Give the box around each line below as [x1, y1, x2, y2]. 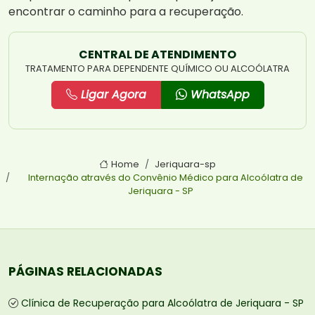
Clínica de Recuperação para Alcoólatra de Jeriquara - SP [21, 296, 304, 311]
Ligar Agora [77, 86, 146, 103]
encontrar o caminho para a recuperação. [8, 4, 243, 20]
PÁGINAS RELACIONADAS [8, 263, 162, 281]
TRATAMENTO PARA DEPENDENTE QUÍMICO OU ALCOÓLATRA [25, 62, 290, 76]
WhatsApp [186, 86, 250, 103]
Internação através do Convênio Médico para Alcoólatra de [27, 172, 303, 184]
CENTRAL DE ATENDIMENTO [79, 46, 236, 63]
